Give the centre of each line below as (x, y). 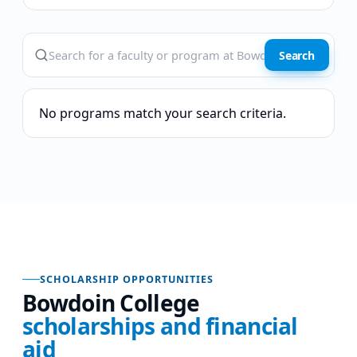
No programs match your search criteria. (163, 113)
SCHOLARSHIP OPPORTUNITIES (127, 279)
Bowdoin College (111, 302)
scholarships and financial (160, 326)
